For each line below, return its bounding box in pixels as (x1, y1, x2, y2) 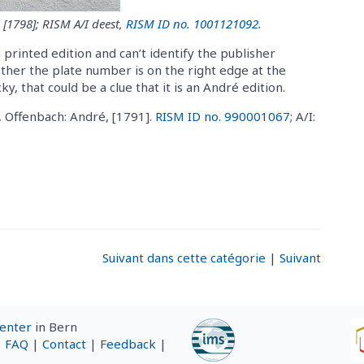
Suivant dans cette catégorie (102, 249, 266, 266)
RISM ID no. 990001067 (155, 107, 290, 124)
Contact (42, 336, 86, 352)
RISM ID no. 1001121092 (126, 15, 258, 32)
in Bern (32, 318, 77, 335)
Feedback (100, 336, 156, 352)
